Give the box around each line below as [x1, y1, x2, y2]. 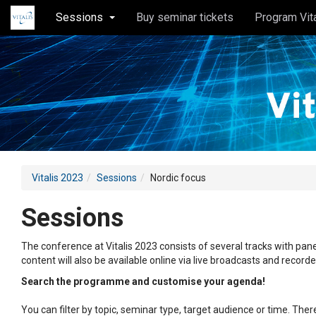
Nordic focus [150, 171, 206, 183]
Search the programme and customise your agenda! [21, 275, 265, 287]
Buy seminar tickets [136, 11, 233, 24]
